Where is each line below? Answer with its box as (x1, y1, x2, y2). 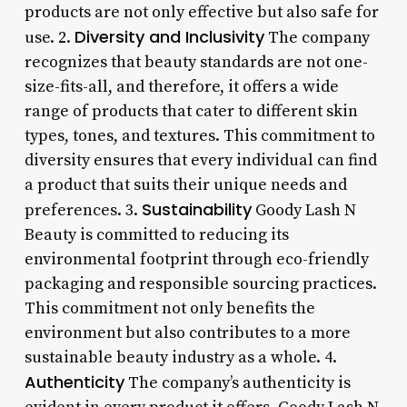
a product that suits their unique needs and (24, 174, 347, 195)
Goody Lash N (251, 199, 356, 221)
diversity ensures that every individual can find (24, 149, 377, 171)
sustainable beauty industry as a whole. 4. (24, 346, 337, 368)
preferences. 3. (24, 199, 142, 221)
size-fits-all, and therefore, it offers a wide (24, 75, 339, 97)
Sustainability (141, 197, 252, 221)
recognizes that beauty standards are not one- (24, 51, 368, 73)
